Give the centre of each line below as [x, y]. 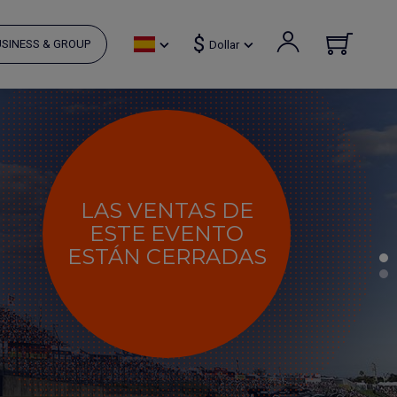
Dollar [224, 44]
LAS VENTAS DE [167, 210]
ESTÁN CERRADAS [167, 257]
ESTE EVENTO [167, 234]
